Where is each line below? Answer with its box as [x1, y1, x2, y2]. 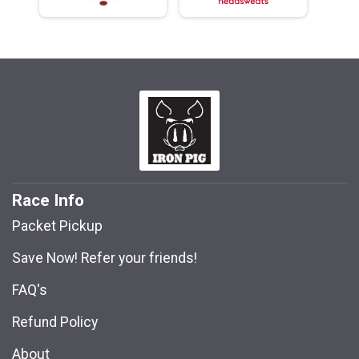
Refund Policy [12, 314, 98, 331]
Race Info [12, 191, 84, 211]
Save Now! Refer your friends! [12, 250, 197, 267]
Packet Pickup [12, 218, 103, 235]
